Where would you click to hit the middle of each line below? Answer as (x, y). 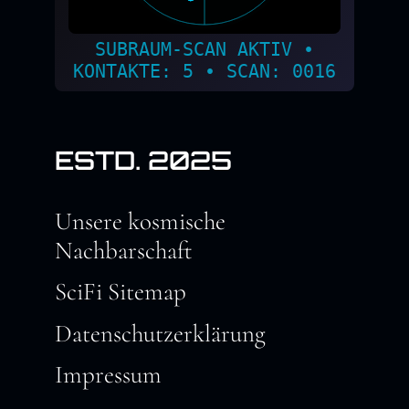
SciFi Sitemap (121, 292)
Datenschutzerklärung (160, 333)
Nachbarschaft (124, 250)
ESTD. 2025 (143, 160)
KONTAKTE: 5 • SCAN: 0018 (204, 71)
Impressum (108, 375)
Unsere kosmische (140, 221)
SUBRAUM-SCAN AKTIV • (204, 49)
